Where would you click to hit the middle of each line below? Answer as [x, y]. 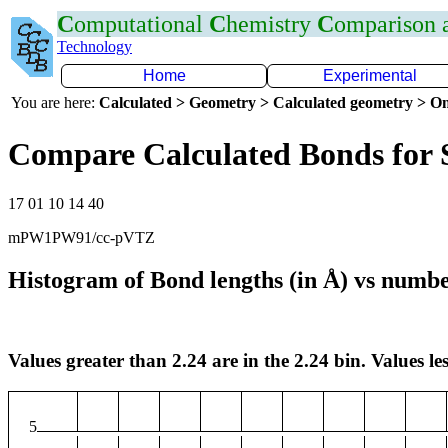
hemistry [271, 24]
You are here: [55, 102]
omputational [141, 24]
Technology [94, 46]
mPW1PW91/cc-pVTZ [81, 237]
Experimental [370, 75]
